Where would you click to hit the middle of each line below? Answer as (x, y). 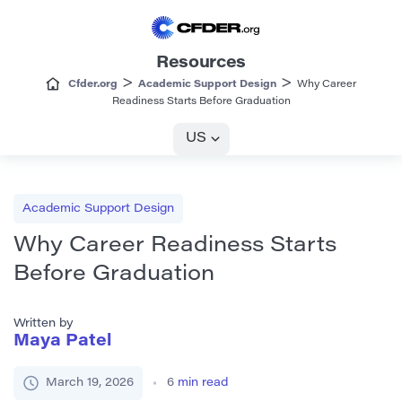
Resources (201, 64)
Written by (44, 324)
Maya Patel (62, 342)
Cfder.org (93, 85)
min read (203, 383)
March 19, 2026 (90, 383)
